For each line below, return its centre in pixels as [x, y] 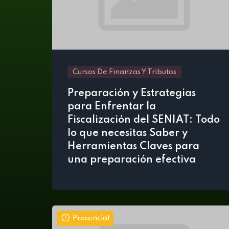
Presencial [91, 218]
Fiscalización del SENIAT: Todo [144, 120]
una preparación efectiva [132, 160]
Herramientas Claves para [133, 147]
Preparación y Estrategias [132, 94]
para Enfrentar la [112, 107]
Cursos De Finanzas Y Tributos [124, 72]
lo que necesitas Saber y [128, 133]
